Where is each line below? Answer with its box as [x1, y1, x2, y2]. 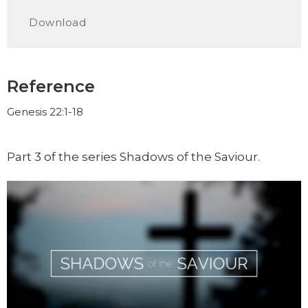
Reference [7, 76, 95, 96]
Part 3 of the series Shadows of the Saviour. [7, 150, 260, 164]
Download [29, 16, 86, 29]
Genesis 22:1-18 [7, 105, 83, 118]
